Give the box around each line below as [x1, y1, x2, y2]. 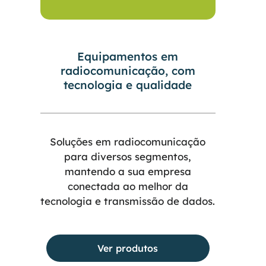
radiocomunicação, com [60, 63, 195, 78]
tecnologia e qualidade [64, 77, 192, 92]
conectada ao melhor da [67, 179, 188, 192]
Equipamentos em [77, 49, 179, 64]
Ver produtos [97, 242, 159, 255]
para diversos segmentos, [64, 150, 192, 163]
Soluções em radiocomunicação [50, 135, 206, 148]
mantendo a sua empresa [64, 164, 191, 178]
